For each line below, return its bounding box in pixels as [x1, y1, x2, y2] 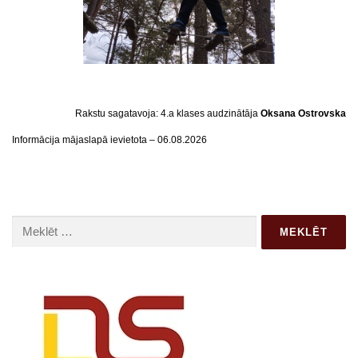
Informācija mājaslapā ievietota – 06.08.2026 [12, 134, 207, 146]
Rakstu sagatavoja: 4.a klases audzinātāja [75, 108, 261, 120]
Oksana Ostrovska [261, 108, 346, 120]
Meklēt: [11, 217, 42, 229]
